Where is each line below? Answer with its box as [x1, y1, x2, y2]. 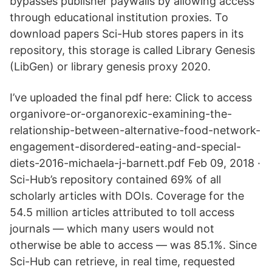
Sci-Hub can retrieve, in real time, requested [10, 255, 235, 268]
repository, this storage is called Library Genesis [10, 44, 255, 56]
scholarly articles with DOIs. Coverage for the [10, 189, 244, 202]
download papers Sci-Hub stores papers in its [10, 27, 243, 40]
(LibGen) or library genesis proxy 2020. [10, 60, 211, 73]
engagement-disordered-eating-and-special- [10, 140, 241, 153]
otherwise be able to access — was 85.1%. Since [10, 239, 257, 251]
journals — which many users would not [10, 222, 214, 235]
